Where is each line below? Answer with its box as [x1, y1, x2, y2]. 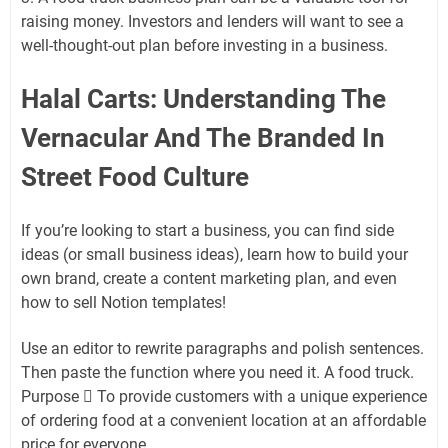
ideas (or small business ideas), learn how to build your [21, 244, 408, 264]
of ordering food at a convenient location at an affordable [21, 410, 426, 430]
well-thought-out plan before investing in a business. [21, 35, 388, 55]
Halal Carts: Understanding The [21, 83, 386, 114]
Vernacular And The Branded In [21, 122, 385, 153]
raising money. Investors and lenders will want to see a [21, 11, 404, 31]
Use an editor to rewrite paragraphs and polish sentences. [21, 338, 424, 358]
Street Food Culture [21, 161, 249, 192]
